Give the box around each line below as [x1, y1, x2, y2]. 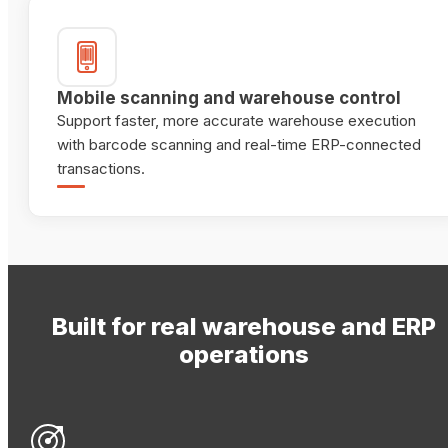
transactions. [57, 159, 145, 179]
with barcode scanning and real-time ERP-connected [57, 135, 421, 155]
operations [179, 340, 309, 370]
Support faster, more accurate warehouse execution [57, 111, 416, 131]
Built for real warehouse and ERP [52, 312, 436, 342]
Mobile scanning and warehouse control [57, 88, 401, 109]
